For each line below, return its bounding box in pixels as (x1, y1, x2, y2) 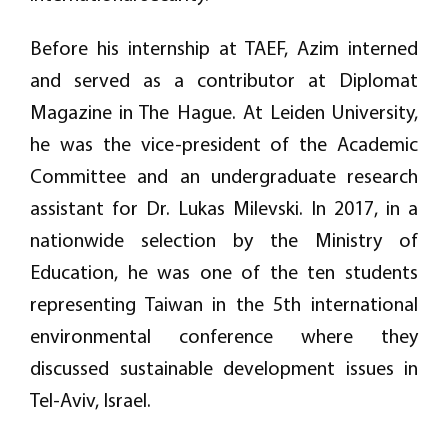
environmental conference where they (30, 323, 418, 349)
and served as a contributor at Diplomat (30, 67, 418, 93)
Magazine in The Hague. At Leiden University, (30, 99, 418, 125)
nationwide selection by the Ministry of (30, 227, 418, 253)
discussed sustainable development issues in (30, 355, 418, 381)
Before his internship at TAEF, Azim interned (30, 35, 418, 61)
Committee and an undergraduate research (30, 163, 418, 189)
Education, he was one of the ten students (30, 259, 418, 285)
